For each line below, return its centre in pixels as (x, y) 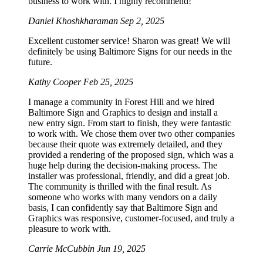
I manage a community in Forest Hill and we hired (121, 102)
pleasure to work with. (70, 229)
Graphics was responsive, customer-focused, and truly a (131, 218)
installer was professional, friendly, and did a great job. (129, 176)
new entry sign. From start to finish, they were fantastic (130, 123)
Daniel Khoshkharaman (74, 21)
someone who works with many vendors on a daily (123, 197)
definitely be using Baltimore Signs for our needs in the (130, 52)
